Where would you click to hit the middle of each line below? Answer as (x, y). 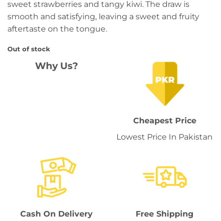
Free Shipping (165, 214)
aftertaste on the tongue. (57, 29)
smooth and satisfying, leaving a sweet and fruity (103, 17)
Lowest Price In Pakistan (165, 137)
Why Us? (56, 65)
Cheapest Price (165, 121)
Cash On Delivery (56, 214)
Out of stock (29, 49)
